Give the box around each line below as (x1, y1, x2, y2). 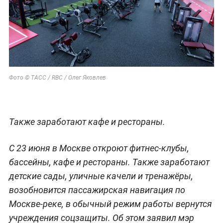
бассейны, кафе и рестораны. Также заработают (8, 156, 210, 167)
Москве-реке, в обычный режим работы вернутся (8, 198, 212, 209)
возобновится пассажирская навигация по (8, 184, 185, 195)
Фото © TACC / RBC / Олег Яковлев (8, 74, 106, 81)
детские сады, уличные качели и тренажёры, (8, 170, 193, 181)
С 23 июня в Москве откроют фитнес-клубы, (8, 142, 189, 153)
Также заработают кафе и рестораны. (8, 116, 165, 127)
